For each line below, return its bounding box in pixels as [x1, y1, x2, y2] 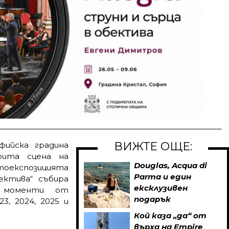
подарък [134, 194, 171, 204]
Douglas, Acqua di [134, 160, 207, 170]
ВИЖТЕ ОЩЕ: [113, 139, 192, 153]
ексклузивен [134, 182, 188, 193]
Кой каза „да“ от [134, 210, 207, 220]
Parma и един [134, 171, 191, 181]
